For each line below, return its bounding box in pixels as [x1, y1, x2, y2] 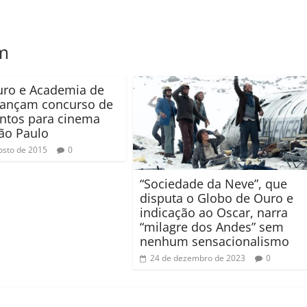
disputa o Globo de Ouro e [140, 189, 293, 206]
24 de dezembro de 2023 [150, 251, 245, 264]
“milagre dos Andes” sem [140, 218, 284, 235]
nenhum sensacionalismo [140, 232, 289, 249]
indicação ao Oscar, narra [140, 204, 288, 221]
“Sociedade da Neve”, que [140, 175, 287, 192]
